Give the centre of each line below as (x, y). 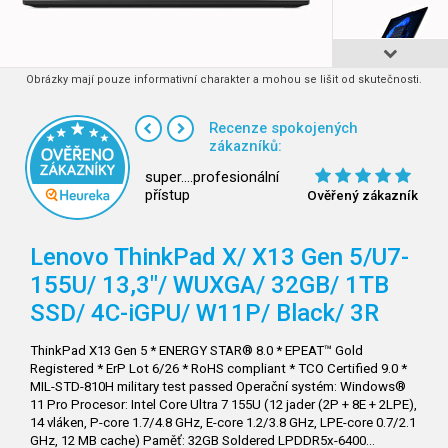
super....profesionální (212, 177)
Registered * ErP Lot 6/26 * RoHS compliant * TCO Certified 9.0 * (218, 368)
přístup (167, 195)
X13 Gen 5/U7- (330, 257)
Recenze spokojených (283, 128)
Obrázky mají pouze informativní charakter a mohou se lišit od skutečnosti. (224, 79)
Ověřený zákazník (362, 195)
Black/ (310, 313)
